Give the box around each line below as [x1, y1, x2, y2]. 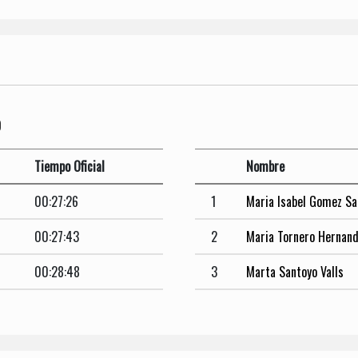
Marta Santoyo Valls [246, 261, 344, 281]
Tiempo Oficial [34, 156, 105, 176]
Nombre [246, 156, 284, 176]
